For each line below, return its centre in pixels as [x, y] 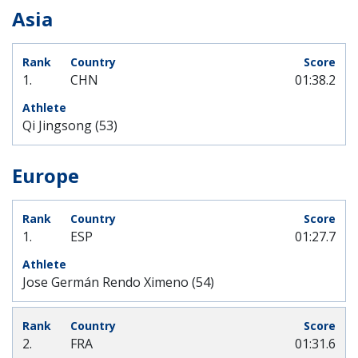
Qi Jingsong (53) [70, 125]
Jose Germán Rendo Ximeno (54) [118, 282]
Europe [46, 175]
